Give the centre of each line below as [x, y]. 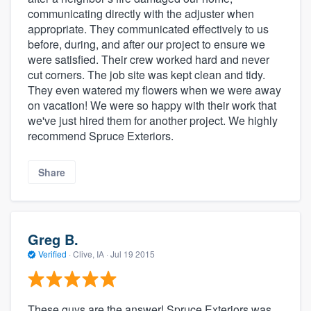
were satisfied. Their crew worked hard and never [149, 60]
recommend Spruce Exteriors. [101, 136]
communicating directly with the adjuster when [141, 14]
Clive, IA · [91, 253]
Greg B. [53, 239]
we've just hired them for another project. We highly [153, 121]
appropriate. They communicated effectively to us [148, 29]
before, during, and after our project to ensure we [146, 44]
